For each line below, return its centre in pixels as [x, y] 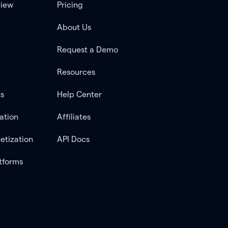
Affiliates [74, 117]
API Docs [73, 139]
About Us [74, 27]
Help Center [79, 94]
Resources [76, 72]
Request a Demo [87, 50]
